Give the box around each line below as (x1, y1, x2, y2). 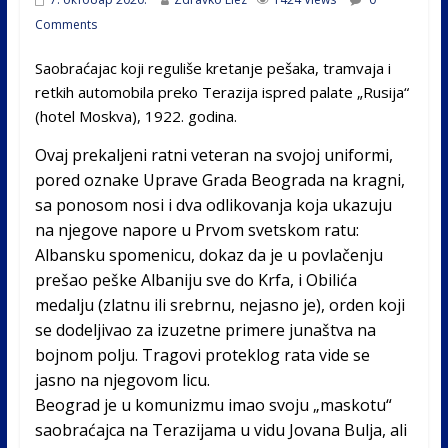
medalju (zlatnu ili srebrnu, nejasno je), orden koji (34, 293, 405, 316)
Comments (34, 15, 97, 33)
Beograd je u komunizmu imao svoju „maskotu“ (34, 393, 392, 416)
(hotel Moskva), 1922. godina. (34, 105, 237, 126)
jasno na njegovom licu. (34, 368, 210, 391)
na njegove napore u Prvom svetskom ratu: (34, 218, 359, 241)
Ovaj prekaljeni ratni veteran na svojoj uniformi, (34, 143, 393, 166)
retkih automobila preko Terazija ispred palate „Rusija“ (34, 81, 409, 102)
